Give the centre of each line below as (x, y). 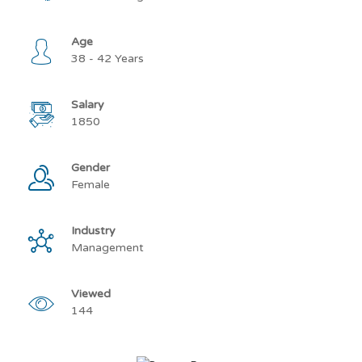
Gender (90, 168)
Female (90, 185)
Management (107, 248)
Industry (93, 231)
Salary (88, 105)
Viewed (91, 294)
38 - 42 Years (107, 59)
